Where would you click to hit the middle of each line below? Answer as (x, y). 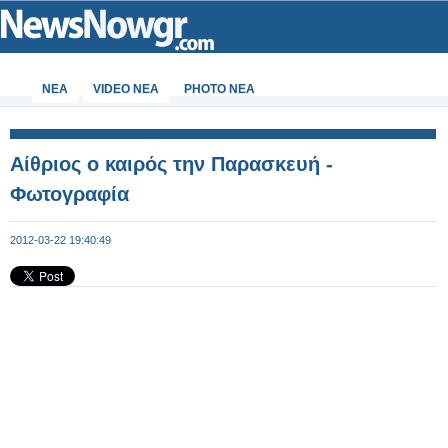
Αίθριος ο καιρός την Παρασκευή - (171, 164)
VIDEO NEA (126, 89)
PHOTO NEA (219, 89)
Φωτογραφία (69, 194)
